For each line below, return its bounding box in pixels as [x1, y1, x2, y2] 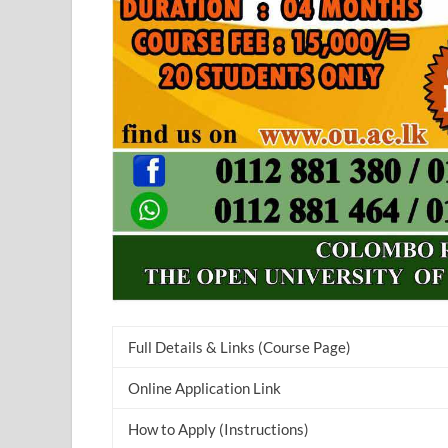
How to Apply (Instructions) [128, 419, 309, 438]
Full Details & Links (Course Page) [128, 337, 351, 356]
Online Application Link [128, 378, 281, 397]
